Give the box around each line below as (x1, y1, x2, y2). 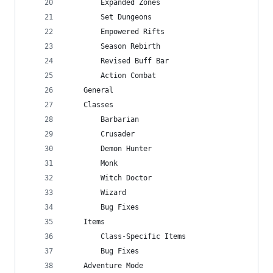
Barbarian (66, 115, 139, 124)
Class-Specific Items (66, 232, 186, 241)
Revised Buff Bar (66, 57, 169, 65)
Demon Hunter (66, 144, 152, 153)
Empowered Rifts (66, 27, 165, 36)
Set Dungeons (66, 13, 152, 21)
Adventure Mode (66, 261, 143, 270)
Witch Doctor (66, 174, 152, 182)
